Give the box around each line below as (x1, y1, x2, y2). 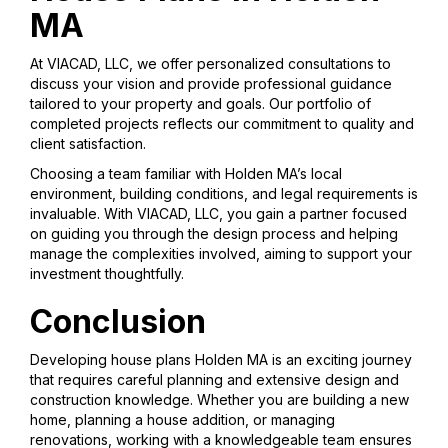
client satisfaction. (30, 135, 146, 153)
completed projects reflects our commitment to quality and (30, 115, 414, 133)
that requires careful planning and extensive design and (30, 371, 399, 389)
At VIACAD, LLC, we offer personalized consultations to (30, 55, 391, 73)
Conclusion (30, 302, 206, 342)
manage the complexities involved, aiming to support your (30, 245, 412, 263)
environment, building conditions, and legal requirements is (30, 185, 418, 203)
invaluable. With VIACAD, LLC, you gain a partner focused (30, 205, 407, 223)
